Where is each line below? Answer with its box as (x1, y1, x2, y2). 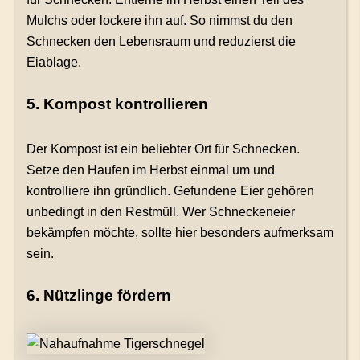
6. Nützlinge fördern (26, 286, 171, 304)
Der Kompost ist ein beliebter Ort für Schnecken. (26, 141, 300, 156)
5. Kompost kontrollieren (26, 95, 208, 112)
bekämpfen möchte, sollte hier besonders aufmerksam (26, 225, 333, 239)
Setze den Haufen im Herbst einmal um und (26, 162, 275, 177)
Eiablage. (26, 55, 81, 69)
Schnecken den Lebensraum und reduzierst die (26, 34, 296, 48)
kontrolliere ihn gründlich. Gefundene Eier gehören (26, 183, 314, 198)
